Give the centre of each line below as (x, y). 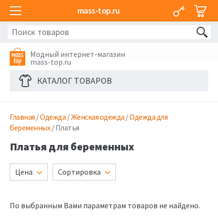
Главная (22, 117)
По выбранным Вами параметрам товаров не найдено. (105, 205)
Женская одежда (98, 117)
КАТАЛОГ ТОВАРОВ (74, 81)
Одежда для (148, 117)
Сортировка (79, 172)
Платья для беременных (72, 146)
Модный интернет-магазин (78, 54)
